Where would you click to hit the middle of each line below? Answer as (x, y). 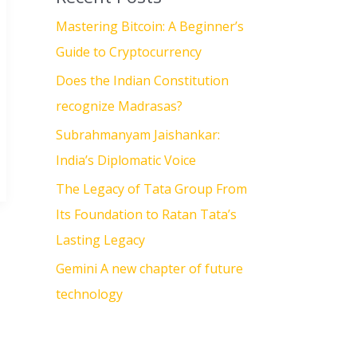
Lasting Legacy (100, 240)
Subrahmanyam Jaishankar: (138, 135)
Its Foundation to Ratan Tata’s (146, 215)
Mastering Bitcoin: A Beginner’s (150, 27)
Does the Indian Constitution (142, 81)
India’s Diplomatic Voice (126, 161)
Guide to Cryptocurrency (129, 52)
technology (89, 294)
